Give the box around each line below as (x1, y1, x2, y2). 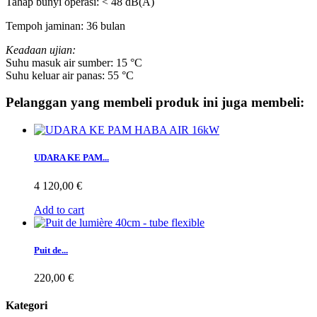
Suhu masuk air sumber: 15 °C (6, 56, 142, 69)
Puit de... (34, 244, 68, 255)
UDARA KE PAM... (34, 152, 109, 163)
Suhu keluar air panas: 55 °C (6, 69, 134, 81)
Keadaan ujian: (6, 43, 76, 56)
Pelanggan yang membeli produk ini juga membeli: (6, 95, 304, 110)
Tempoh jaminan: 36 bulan (6, 19, 125, 32)
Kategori (6, 299, 47, 312)
